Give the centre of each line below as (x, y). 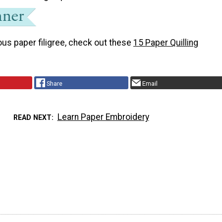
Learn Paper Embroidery (103, 117)
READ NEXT (33, 117)
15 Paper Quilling (166, 43)
